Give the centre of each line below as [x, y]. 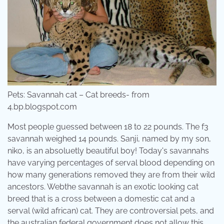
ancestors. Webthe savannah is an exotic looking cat [103, 186]
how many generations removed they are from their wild [111, 174]
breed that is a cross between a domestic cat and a [101, 198]
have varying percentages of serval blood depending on [111, 162]
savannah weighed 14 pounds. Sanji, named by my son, [109, 138]
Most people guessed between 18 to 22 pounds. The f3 [108, 126]
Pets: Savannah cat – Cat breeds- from [78, 94]
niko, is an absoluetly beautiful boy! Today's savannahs [108, 150]
